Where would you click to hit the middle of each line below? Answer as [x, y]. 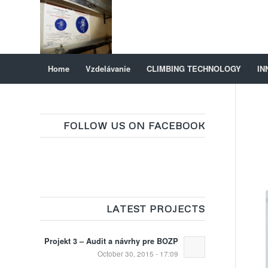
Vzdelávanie [108, 68]
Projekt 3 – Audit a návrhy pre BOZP [111, 241]
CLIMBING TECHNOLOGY [194, 68]
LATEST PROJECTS [156, 208]
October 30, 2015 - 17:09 [138, 254]
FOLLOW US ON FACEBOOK [134, 125]
